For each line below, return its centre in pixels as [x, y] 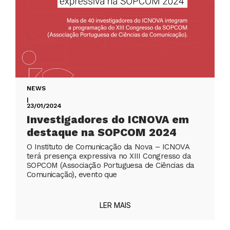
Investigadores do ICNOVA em [108, 120]
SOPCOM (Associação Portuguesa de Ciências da [111, 166]
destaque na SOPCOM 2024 [102, 132]
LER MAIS [115, 205]
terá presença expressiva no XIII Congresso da [109, 156]
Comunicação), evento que [72, 175]
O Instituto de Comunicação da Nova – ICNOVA [108, 147]
